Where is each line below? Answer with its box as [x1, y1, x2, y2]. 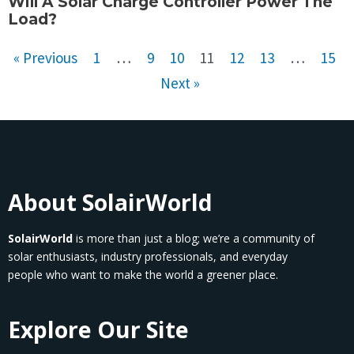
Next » [160, 73, 200, 93]
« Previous [13, 48, 77, 68]
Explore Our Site [8, 314, 189, 345]
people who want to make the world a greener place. [8, 266, 278, 282]
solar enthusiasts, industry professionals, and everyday [8, 248, 288, 264]
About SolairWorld [8, 186, 213, 217]
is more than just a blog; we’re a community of [73, 230, 314, 246]
